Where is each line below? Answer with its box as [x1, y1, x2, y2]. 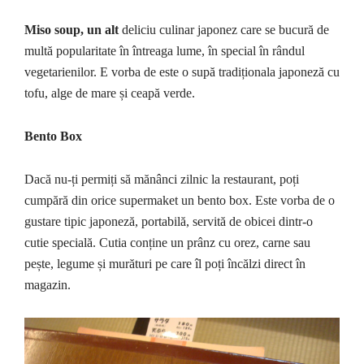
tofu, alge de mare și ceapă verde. [24, 85, 195, 100]
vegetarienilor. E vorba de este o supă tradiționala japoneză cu [24, 64, 340, 79]
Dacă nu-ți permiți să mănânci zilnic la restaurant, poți [24, 171, 299, 186]
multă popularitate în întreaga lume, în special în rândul [24, 43, 305, 58]
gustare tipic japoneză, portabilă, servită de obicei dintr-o [24, 214, 313, 228]
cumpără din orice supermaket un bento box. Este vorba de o [24, 193, 335, 207]
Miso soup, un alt [24, 22, 119, 37]
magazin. [24, 277, 71, 292]
